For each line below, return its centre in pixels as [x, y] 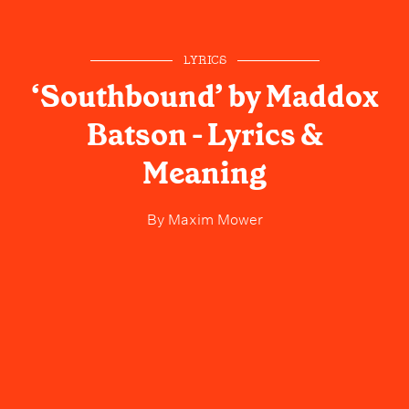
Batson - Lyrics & [204, 136]
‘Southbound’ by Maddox [204, 97]
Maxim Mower [213, 218]
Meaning [204, 174]
